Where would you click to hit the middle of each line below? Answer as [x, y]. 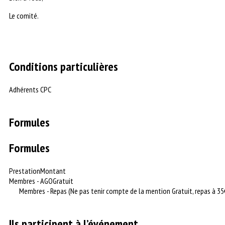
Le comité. [24, 16]
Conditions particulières [64, 67]
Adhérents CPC [30, 89]
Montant [53, 171]
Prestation [25, 171]
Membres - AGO [31, 181]
